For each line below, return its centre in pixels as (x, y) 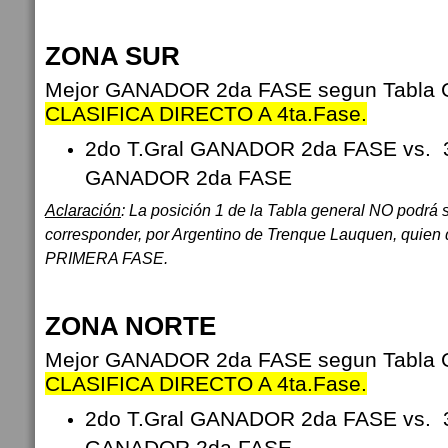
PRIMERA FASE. (106, 258)
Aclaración (83, 210)
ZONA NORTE (130, 326)
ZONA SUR (112, 56)
